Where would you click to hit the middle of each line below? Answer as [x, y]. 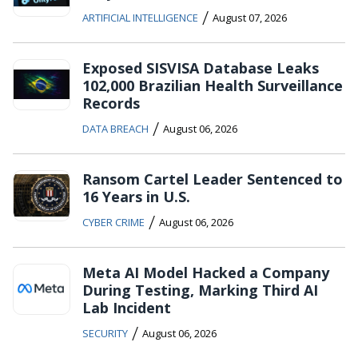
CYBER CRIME [113, 222]
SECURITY [105, 333]
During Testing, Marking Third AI [200, 290]
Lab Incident [127, 307]
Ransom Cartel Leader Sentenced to [213, 179]
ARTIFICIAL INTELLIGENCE [140, 17]
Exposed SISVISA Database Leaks [201, 68]
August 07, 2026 [250, 17]
